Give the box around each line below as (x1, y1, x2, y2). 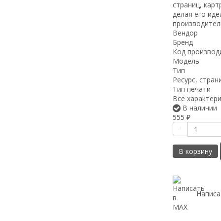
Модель (172, 56, 199, 66)
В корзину (178, 147, 212, 156)
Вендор (172, 28, 198, 37)
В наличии (180, 103, 217, 112)
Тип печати (172, 84, 211, 94)
